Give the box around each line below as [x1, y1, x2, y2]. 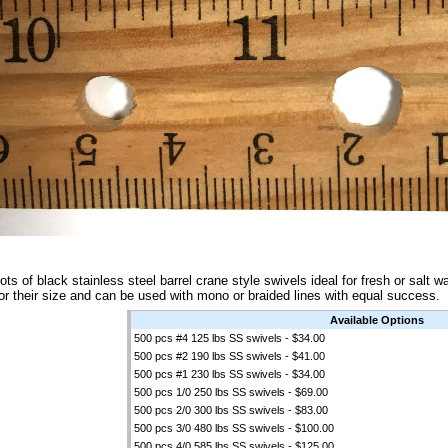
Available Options [330, 314, 424, 326]
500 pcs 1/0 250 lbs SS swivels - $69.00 [133, 386, 328, 398]
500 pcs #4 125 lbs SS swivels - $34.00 [133, 332, 325, 344]
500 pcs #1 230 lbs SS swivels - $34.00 [133, 368, 325, 380]
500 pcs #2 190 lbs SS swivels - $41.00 [133, 350, 325, 362]
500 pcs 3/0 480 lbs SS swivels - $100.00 [133, 422, 334, 434]
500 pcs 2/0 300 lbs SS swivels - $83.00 [133, 404, 328, 416]
